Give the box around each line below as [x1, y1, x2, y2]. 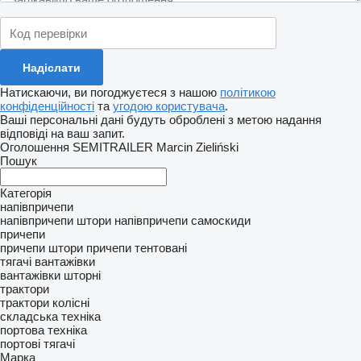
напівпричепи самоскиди [114, 214, 251, 227]
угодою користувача [113, 99, 225, 113]
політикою [220, 85, 276, 99]
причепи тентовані [86, 241, 187, 255]
